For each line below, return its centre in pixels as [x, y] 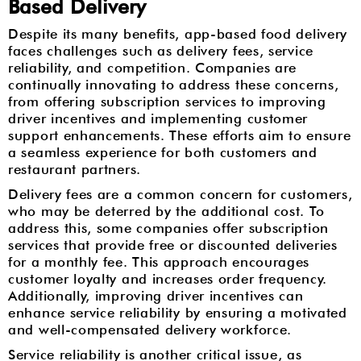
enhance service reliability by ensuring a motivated [178, 312]
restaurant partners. [75, 169]
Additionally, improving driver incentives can [156, 295]
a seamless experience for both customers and [163, 152]
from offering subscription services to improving [167, 101]
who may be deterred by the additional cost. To [166, 211]
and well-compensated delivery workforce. [150, 329]
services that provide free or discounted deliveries [173, 245]
